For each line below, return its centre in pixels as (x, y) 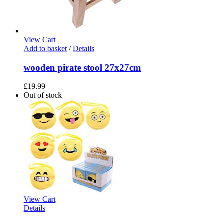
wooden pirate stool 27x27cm (82, 67)
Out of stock (43, 95)
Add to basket (45, 48)
